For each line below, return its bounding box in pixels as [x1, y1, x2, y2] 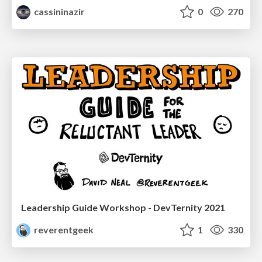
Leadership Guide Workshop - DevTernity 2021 [21, 201, 225, 213]
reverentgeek [32, 223, 94, 235]
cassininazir [32, 6, 85, 18]
